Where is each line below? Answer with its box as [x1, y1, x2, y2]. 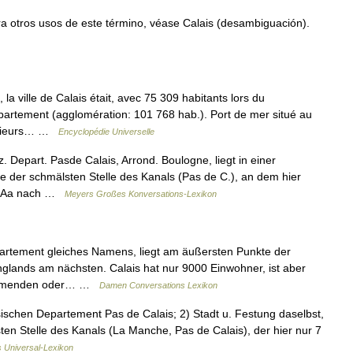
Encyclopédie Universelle [58, 127, 154, 136]
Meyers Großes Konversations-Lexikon [65, 189, 217, 199]
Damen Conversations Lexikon [99, 281, 217, 290]
